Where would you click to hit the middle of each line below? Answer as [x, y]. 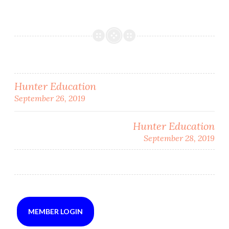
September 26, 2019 [50, 98]
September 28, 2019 [179, 138]
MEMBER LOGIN [55, 211]
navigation [63, 114]
